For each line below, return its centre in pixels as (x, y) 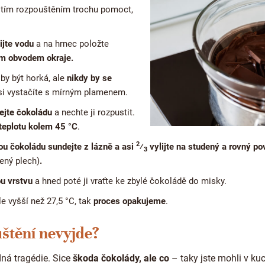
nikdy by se (89, 78)
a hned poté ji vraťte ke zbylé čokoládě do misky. (130, 181)
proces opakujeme (130, 201)
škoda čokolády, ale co (121, 258)
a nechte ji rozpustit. (93, 112)
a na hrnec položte (71, 43)
